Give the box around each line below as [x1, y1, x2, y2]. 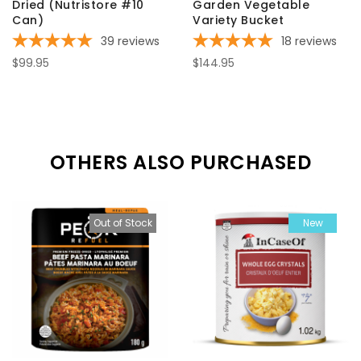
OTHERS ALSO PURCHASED [49, 149, 312, 176]
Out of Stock [93, 216, 152, 230]
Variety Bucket [193, 12, 284, 29]
